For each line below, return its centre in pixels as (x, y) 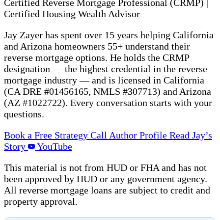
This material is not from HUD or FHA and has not (105, 167)
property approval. (41, 201)
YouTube (54, 146)
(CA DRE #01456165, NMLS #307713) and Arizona (108, 91)
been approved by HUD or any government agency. (106, 179)
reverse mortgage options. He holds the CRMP (96, 57)
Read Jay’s (191, 135)
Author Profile (139, 135)
